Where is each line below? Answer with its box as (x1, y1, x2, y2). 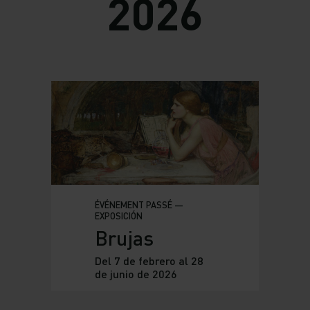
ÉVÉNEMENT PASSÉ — (94, 199, 183, 211)
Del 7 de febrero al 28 (94, 254, 203, 268)
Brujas (94, 226, 154, 250)
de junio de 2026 (94, 267, 177, 281)
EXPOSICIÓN (94, 210, 143, 222)
